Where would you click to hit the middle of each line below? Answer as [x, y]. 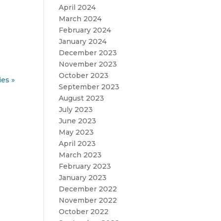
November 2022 [88, 200]
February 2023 [85, 166]
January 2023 [83, 178]
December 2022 [88, 189]
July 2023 [76, 110]
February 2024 [85, 30]
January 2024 [83, 41]
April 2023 [77, 144]
